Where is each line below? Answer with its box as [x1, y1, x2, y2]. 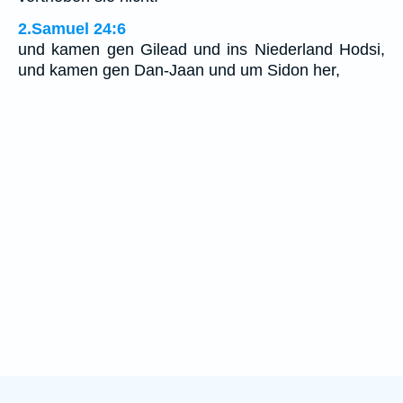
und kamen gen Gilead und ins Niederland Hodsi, [18, 40, 385, 59]
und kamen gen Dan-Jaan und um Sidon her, [18, 61, 340, 80]
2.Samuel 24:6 [18, 20, 126, 39]
